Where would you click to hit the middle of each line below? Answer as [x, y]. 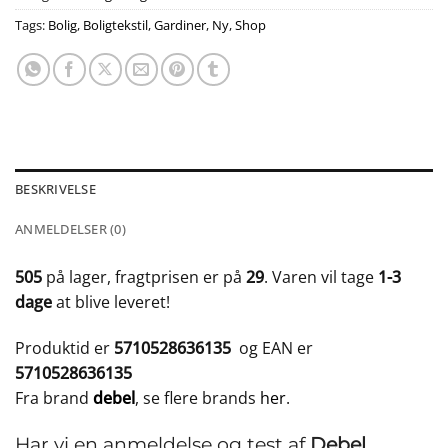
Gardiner [180, 25]
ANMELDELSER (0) [70, 229]
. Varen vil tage [321, 277]
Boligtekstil [115, 25]
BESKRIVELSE [55, 189]
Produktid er [64, 348]
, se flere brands [197, 398]
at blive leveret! [111, 302]
